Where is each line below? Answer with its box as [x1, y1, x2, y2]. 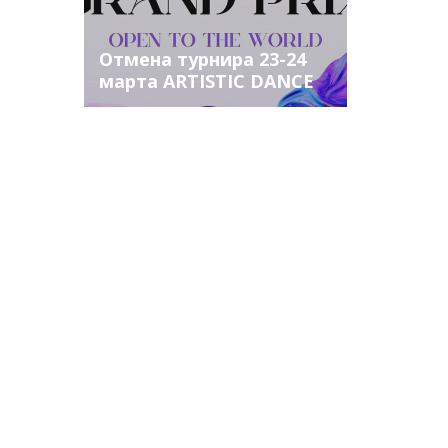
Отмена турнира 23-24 [98, 47, 306, 71]
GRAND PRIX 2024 [98, 91, 257, 115]
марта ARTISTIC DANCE [98, 69, 314, 93]
